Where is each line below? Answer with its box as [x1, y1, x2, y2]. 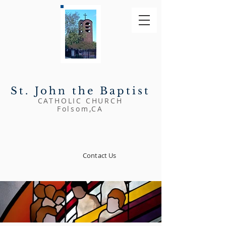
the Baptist [72, 85, 150, 97]
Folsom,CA [56, 104, 104, 114]
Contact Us [83, 151, 117, 160]
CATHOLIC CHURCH [37, 96, 123, 105]
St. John [10, 85, 72, 97]
